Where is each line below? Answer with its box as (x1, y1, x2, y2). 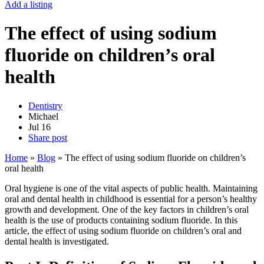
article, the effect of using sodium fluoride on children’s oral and (5, 225, 242, 236)
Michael (28, 111, 58, 121)
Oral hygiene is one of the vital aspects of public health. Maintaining (5, 183, 258, 193)
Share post (28, 132, 67, 143)
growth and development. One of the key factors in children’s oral (5, 204, 249, 214)
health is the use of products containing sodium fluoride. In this (5, 214, 237, 225)
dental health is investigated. (5, 236, 109, 246)
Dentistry (28, 100, 62, 111)
